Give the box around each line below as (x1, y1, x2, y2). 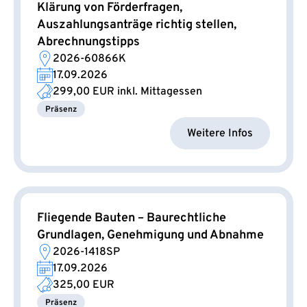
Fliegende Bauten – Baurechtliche (37, 210, 226, 227)
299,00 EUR (53, 85, 114, 99)
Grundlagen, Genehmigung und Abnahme (37, 228, 264, 244)
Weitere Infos (187, 126, 253, 140)
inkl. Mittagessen (114, 85, 202, 99)
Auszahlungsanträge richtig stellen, (37, 17, 236, 34)
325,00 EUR (53, 278, 114, 293)
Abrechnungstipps (37, 34, 140, 51)
